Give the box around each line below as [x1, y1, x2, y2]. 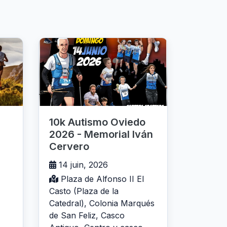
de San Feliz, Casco [49, 210, 125, 221]
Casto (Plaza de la [49, 186, 119, 197]
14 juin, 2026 [56, 160, 108, 170]
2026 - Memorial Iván [49, 128, 153, 141]
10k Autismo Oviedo [49, 116, 145, 129]
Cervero [49, 140, 89, 153]
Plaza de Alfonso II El [58, 174, 144, 184]
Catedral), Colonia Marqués [49, 198, 155, 209]
